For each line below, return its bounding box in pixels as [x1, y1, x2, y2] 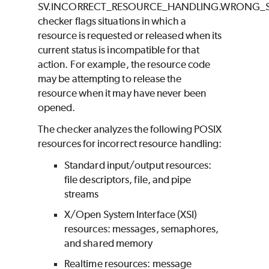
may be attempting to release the [38, 72, 182, 85]
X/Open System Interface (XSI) [64, 208, 198, 220]
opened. [38, 101, 76, 113]
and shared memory [64, 237, 153, 249]
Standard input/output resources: [64, 159, 212, 171]
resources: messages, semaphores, [64, 222, 219, 235]
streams [64, 187, 99, 200]
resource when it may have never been [38, 86, 206, 99]
